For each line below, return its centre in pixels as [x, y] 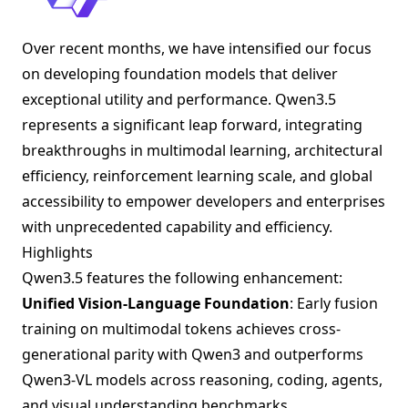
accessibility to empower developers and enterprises [204, 201]
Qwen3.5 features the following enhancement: [182, 277]
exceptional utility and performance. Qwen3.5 [179, 99]
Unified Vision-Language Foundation [156, 303]
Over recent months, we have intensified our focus [197, 48]
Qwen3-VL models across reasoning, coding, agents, [202, 379]
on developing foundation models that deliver [180, 73]
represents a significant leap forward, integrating [192, 124]
